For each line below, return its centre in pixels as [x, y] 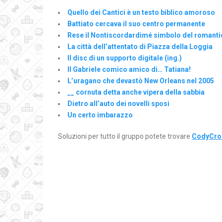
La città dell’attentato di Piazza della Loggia [140, 47]
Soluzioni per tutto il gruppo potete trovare [125, 136]
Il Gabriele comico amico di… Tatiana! [129, 69]
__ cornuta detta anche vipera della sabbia [136, 92]
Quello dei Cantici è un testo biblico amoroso [141, 12]
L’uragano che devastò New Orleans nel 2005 [141, 81]
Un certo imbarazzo [100, 115]
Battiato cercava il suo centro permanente [136, 24]
